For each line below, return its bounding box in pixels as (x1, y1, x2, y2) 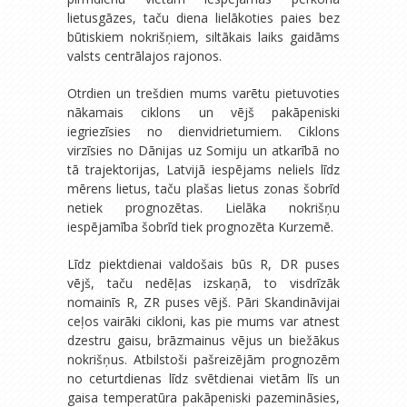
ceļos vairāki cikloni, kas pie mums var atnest (67, 312, 340, 330)
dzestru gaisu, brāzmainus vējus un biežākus (67, 331, 340, 349)
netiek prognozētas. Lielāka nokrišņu (67, 198, 340, 216)
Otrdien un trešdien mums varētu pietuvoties (67, 84, 340, 102)
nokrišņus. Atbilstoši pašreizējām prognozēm (67, 350, 340, 368)
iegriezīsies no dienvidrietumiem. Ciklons (67, 122, 340, 140)
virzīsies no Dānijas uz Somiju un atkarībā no (67, 141, 340, 159)
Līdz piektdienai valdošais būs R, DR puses (67, 254, 340, 273)
